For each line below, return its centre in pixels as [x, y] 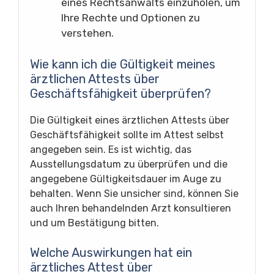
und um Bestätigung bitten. [94, 223]
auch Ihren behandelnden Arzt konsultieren [131, 208]
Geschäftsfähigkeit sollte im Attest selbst [127, 135]
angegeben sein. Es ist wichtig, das [111, 149]
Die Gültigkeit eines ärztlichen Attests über [130, 120]
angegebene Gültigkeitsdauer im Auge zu [126, 179]
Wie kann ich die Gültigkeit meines [123, 64]
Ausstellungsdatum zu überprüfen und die [129, 164]
